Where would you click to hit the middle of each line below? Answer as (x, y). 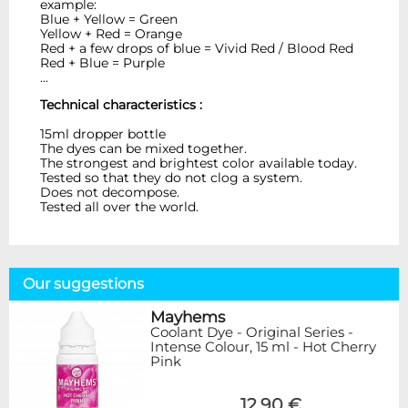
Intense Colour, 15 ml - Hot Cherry (263, 347)
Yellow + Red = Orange (112, 34)
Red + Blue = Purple (103, 63)
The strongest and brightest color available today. (199, 163)
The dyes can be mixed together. (144, 149)
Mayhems (188, 317)
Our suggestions (83, 284)
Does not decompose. (110, 193)
